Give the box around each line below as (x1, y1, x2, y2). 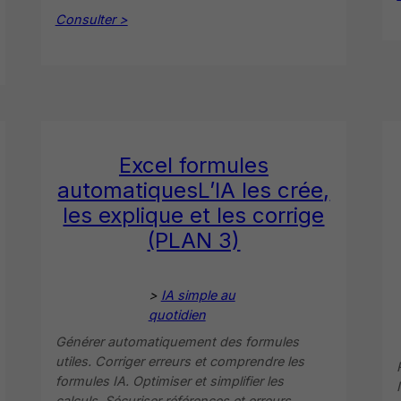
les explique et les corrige (63, 201, 325, 228)
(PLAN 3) (147, 226, 241, 253)
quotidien (148, 306, 206, 322)
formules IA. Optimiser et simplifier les (55, 372, 284, 388)
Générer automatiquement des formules (55, 333, 299, 349)
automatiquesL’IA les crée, (57, 176, 330, 203)
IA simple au (160, 286, 235, 303)
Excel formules (118, 151, 269, 178)
